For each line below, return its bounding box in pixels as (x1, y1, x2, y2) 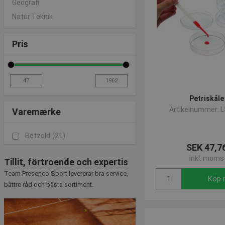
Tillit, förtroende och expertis (4, 157, 128, 167)
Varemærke (12, 106, 61, 117)
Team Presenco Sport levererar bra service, (4, 170, 128, 177)
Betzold (25, 132, 50, 140)
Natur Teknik (12, 13, 53, 21)
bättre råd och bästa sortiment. (4, 181, 93, 188)
